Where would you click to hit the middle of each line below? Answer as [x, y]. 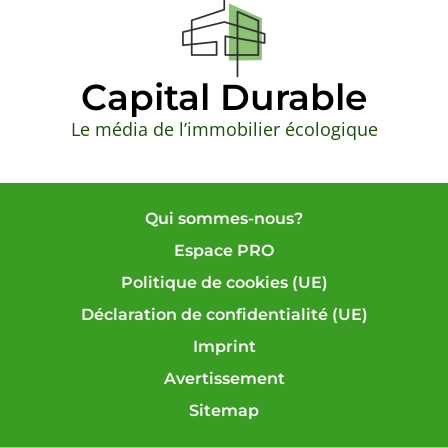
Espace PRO [224, 250]
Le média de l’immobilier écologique [224, 128]
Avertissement [224, 378]
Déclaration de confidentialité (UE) [224, 314]
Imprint [224, 346]
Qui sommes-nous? [224, 218]
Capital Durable [224, 96]
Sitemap [224, 410]
